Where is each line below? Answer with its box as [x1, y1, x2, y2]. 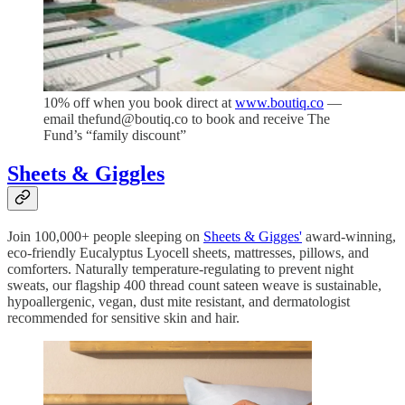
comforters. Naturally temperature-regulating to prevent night [7, 260, 353, 277]
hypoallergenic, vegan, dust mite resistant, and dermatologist [7, 293, 350, 309]
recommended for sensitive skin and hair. [7, 309, 240, 325]
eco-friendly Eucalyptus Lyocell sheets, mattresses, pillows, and [7, 244, 369, 260]
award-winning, [302, 228, 396, 244]
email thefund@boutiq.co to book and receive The [43, 110, 330, 127]
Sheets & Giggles [7, 161, 165, 185]
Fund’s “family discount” [43, 127, 186, 143]
